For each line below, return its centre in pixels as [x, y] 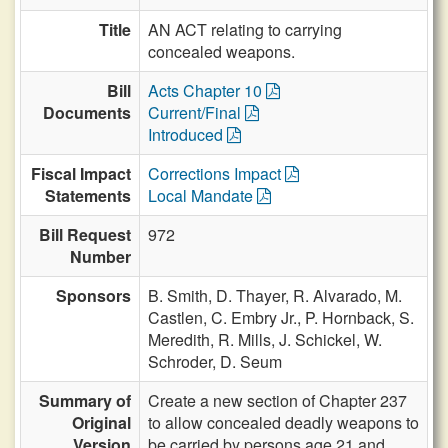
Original [101, 422]
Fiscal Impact [81, 173]
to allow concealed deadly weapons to [283, 422]
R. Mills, [248, 339]
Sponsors [93, 295]
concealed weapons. [221, 51]
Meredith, [183, 339]
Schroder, [184, 361]
